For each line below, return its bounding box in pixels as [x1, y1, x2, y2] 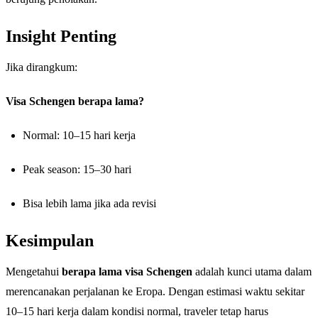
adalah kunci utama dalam [192, 265, 312, 278]
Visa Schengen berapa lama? [6, 95, 144, 108]
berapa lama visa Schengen [62, 265, 192, 278]
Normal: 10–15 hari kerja [23, 129, 136, 142]
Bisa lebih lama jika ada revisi [23, 197, 156, 210]
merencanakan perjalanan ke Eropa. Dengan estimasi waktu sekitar [6, 285, 305, 298]
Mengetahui [6, 265, 62, 278]
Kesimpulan [6, 231, 94, 251]
